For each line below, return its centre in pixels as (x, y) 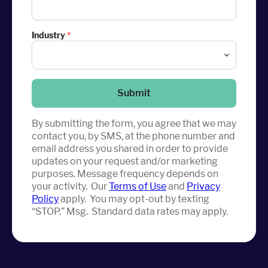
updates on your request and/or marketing (125, 161)
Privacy (203, 186)
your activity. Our (70, 186)
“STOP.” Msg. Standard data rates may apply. (130, 211)
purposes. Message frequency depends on (125, 173)
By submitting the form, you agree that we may (134, 123)
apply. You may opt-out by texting (134, 199)
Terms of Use (138, 186)
